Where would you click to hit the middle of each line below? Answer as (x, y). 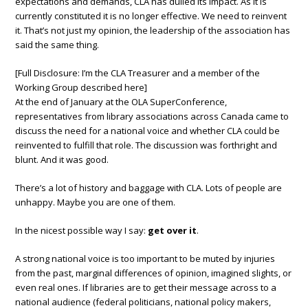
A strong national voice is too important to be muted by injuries (145, 259)
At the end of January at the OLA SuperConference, (121, 102)
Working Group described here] (81, 88)
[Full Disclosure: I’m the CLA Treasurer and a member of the (138, 73)
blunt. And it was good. (62, 160)
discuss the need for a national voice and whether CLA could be (148, 131)
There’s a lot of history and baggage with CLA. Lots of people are (149, 188)
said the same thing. (57, 45)
